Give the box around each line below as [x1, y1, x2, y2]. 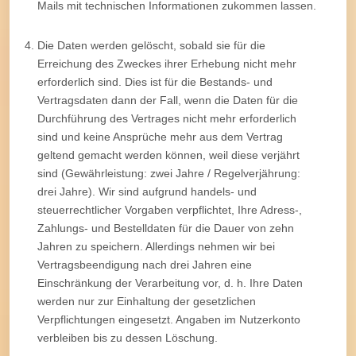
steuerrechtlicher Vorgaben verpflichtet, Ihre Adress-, [37, 203, 302, 216]
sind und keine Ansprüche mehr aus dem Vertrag [37, 130, 283, 143]
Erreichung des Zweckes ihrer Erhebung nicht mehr [37, 56, 296, 70]
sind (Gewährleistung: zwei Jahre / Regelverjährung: [37, 166, 300, 180]
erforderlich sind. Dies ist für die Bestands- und [37, 75, 273, 88]
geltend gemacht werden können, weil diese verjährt [37, 148, 300, 161]
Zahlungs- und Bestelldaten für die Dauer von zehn [37, 221, 294, 234]
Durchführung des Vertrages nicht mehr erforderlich [37, 111, 296, 125]
